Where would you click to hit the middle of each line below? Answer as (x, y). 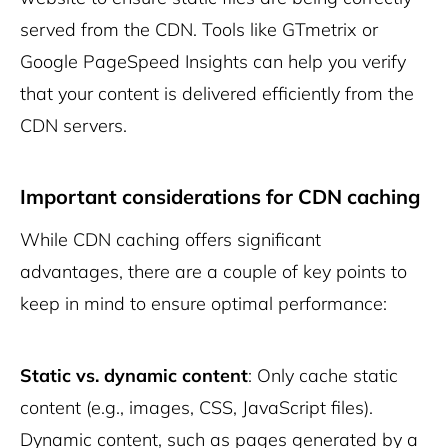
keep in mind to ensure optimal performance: (203, 304)
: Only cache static (323, 376)
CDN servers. (73, 126)
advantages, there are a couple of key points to (213, 272)
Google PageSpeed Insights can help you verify (213, 62)
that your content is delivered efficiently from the (217, 94)
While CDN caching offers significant (170, 240)
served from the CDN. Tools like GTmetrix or (199, 30)
